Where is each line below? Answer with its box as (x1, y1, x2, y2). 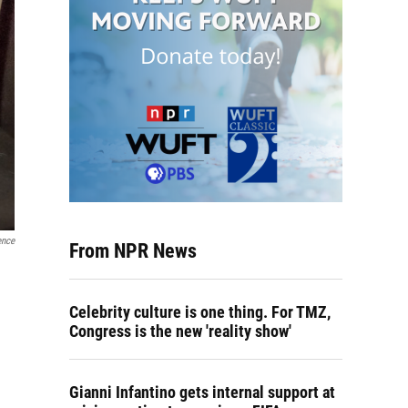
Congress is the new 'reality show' (69, 321, 291, 341)
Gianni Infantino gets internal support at (69, 382, 335, 402)
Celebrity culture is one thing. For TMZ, (69, 302, 331, 321)
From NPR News (69, 240, 197, 262)
